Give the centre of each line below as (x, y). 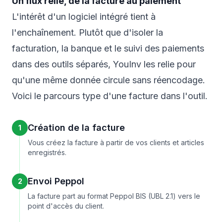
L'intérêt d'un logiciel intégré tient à (84, 17)
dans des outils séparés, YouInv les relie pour (104, 64)
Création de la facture (76, 128)
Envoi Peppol (56, 181)
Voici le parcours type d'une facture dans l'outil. (110, 96)
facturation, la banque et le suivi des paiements (108, 49)
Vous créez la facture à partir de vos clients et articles (116, 143)
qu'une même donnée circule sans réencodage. (109, 80)
